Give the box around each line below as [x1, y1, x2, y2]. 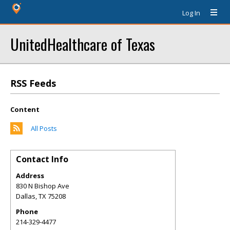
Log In [182, 8, 200, 17]
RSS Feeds [10, 77, 56, 89]
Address [16, 171, 44, 180]
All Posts [31, 124, 57, 133]
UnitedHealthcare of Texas [10, 33, 155, 55]
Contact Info [16, 154, 68, 165]
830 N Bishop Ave [16, 181, 69, 190]
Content [10, 105, 40, 114]
